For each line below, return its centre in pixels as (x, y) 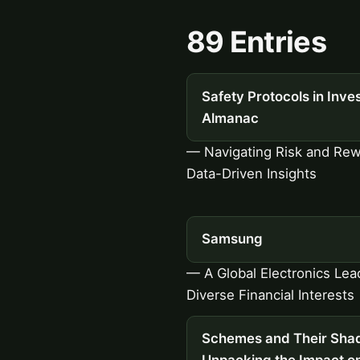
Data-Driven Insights (252, 173)
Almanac (230, 118)
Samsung (232, 239)
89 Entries (256, 42)
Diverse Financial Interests (270, 295)
